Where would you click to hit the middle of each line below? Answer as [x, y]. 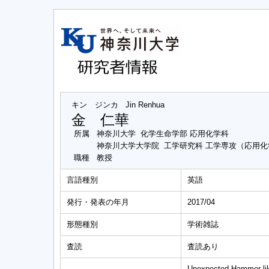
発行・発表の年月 [98, 202]
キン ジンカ [95, 105]
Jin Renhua [145, 105]
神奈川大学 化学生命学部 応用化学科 [163, 134]
